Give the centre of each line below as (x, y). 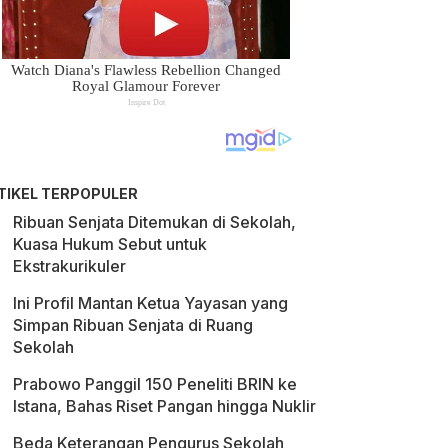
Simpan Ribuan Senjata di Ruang (133, 325)
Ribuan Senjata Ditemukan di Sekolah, (154, 222)
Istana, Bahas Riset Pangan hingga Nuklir (164, 406)
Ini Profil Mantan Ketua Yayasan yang (150, 303)
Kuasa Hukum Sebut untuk (110, 244)
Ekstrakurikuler (69, 266)
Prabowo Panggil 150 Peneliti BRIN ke (155, 384)
